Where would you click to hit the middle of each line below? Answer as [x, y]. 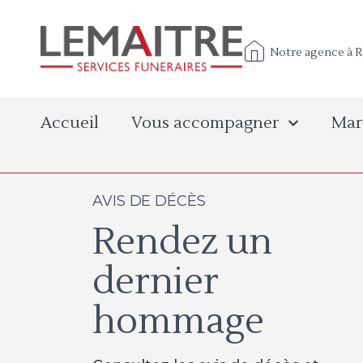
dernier [156, 282]
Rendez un [182, 242]
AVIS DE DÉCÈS [149, 201]
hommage [178, 322]
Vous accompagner [205, 123]
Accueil [70, 123]
